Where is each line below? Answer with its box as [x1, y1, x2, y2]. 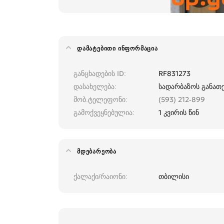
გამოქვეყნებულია [73, 108, 132, 117]
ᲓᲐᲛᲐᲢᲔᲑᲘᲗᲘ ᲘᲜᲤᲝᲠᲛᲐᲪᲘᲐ [77, 44, 158, 52]
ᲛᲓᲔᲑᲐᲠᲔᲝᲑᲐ [77, 147, 116, 155]
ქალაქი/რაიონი [73, 172, 125, 181]
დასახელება [73, 82, 114, 91]
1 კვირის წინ [158, 108, 199, 117]
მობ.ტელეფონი [73, 95, 125, 104]
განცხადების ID [73, 69, 124, 78]
